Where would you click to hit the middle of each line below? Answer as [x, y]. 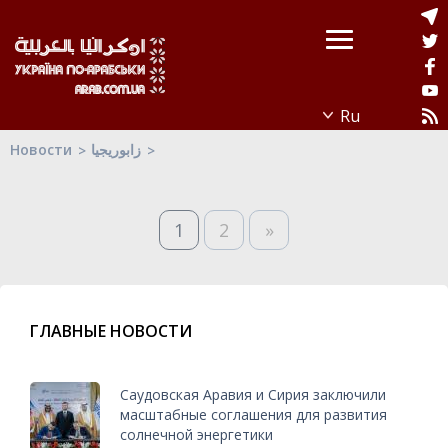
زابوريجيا [116, 149]
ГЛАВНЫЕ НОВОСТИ [111, 331]
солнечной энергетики [196, 434]
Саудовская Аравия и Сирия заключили [253, 394]
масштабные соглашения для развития [253, 414]
